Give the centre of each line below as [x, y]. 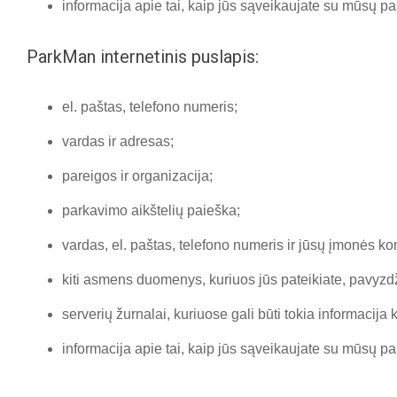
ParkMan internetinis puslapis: [143, 57]
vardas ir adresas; [118, 141]
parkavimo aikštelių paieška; [151, 210]
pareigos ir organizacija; [137, 176]
